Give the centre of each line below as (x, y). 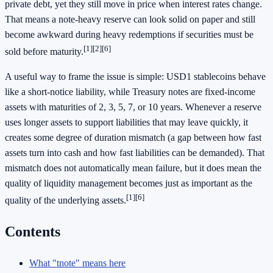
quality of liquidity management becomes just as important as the (129, 183)
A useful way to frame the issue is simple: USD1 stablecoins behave (135, 76)
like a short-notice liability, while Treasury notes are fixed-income (130, 91)
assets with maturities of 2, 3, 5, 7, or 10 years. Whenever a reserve (133, 107)
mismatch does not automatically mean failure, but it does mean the (133, 168)
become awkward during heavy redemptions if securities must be (129, 34)
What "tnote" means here (77, 263)
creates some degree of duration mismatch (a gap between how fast (133, 137)
